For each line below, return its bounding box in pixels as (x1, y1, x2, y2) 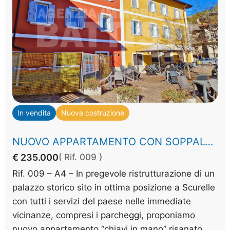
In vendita (17, 108, 51, 118)
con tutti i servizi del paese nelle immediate (12, 196, 191, 207)
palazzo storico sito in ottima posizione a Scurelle (12, 182, 216, 193)
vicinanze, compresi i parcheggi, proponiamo (12, 210, 196, 221)
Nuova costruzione (61, 108, 125, 118)
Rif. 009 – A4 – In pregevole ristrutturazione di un (12, 168, 215, 179)
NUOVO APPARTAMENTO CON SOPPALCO (205, 136, 214, 148)
